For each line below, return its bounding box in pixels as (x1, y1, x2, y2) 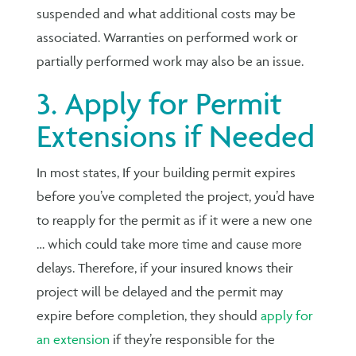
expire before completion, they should (37, 307, 261, 323)
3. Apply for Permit (37, 84, 283, 122)
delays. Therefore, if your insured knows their (37, 259, 294, 276)
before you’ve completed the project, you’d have (37, 188, 315, 204)
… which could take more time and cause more (37, 235, 303, 252)
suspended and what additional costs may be (37, 5, 296, 21)
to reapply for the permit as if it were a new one (37, 211, 313, 228)
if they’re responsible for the (110, 331, 276, 347)
